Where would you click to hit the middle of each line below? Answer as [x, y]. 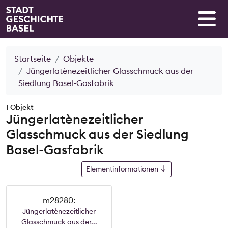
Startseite [33, 58]
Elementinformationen [123, 169]
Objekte [78, 58]
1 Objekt [20, 107]
